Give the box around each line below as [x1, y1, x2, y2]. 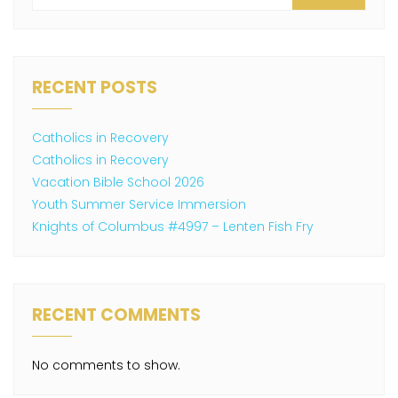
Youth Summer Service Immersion [32, 195, 246, 213]
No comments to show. [32, 355, 180, 374]
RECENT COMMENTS [32, 302, 201, 327]
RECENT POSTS [32, 75, 157, 99]
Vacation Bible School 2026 [32, 172, 204, 191]
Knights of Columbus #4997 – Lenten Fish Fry [32, 217, 314, 235]
